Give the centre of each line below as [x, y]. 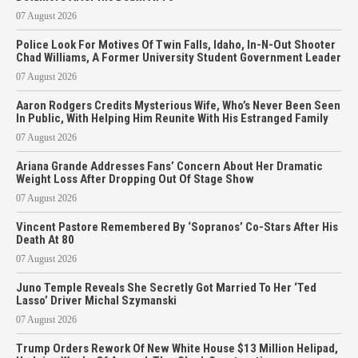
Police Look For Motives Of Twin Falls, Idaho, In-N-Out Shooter [176, 45]
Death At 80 [46, 240]
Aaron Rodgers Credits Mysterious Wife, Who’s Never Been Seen [178, 105]
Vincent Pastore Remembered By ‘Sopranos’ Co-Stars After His [177, 227]
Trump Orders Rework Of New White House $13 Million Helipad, [177, 348]
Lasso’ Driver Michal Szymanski [96, 300]
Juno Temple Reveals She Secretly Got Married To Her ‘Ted [166, 288]
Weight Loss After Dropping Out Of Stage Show [135, 179]
